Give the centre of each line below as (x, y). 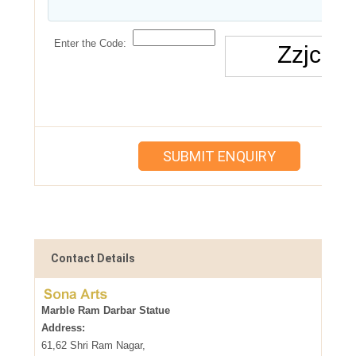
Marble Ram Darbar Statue (105, 310)
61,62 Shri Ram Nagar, (93, 345)
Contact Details (93, 258)
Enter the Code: (90, 43)
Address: (63, 328)
